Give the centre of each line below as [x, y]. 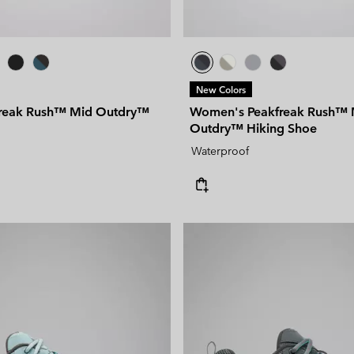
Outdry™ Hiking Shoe [253, 129]
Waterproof [220, 151]
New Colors [221, 90]
